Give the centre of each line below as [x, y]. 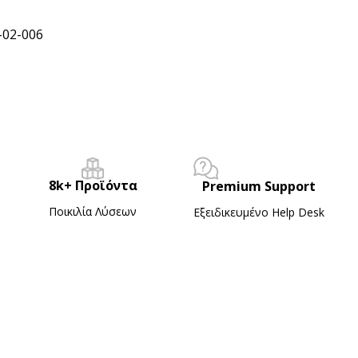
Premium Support [259, 186]
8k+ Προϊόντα [93, 185]
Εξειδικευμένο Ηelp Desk [259, 212]
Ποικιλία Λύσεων [93, 211]
